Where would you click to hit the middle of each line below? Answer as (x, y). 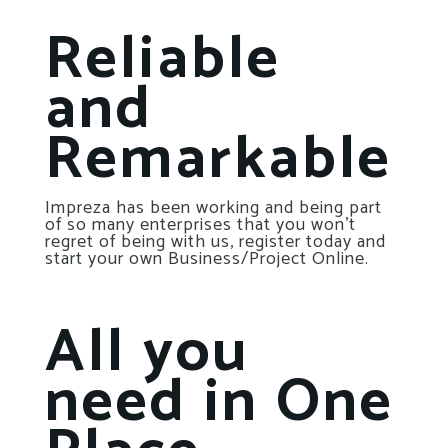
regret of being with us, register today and (215, 242)
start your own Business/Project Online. (207, 259)
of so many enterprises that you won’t (200, 225)
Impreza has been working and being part (213, 208)
